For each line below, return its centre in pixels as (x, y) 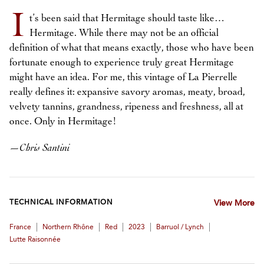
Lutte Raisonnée (35, 240)
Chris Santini (44, 148)
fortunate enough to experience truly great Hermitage (122, 63)
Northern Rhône (68, 227)
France (20, 227)
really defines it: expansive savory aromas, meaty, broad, (127, 92)
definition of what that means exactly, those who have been (132, 48)
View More (234, 204)
